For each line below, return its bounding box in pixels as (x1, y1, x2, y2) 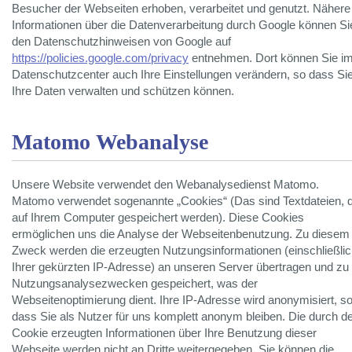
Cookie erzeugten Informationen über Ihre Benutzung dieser (12, 327, 317, 340)
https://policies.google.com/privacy (12, 52, 189, 65)
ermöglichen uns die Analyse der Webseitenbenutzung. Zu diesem (12, 228, 350, 241)
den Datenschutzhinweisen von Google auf (12, 35, 231, 49)
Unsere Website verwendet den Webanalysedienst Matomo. (12, 178, 319, 192)
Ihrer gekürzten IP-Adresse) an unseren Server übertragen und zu (12, 261, 349, 274)
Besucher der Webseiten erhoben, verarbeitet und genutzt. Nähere (12, 2, 350, 16)
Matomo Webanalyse (12, 130, 208, 155)
